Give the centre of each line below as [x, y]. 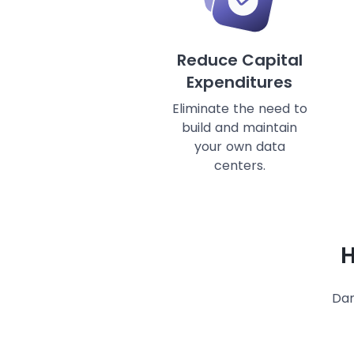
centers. [239, 166]
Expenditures [239, 83]
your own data [239, 147]
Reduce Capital [239, 60]
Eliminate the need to [239, 109]
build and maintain [239, 128]
